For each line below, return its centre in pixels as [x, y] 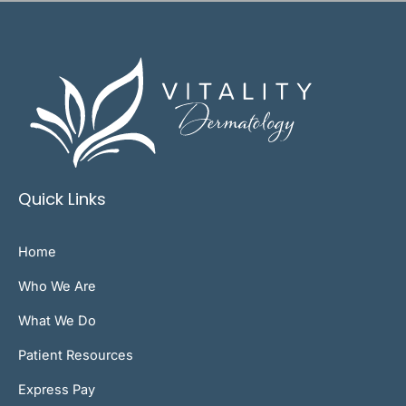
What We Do [57, 321]
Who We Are [57, 287]
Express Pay [57, 390]
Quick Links [62, 199]
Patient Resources [76, 356]
